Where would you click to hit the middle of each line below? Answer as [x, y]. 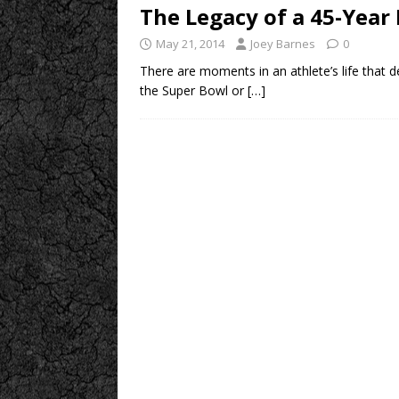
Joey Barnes [283, 44]
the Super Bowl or [194, 90]
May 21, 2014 [190, 44]
